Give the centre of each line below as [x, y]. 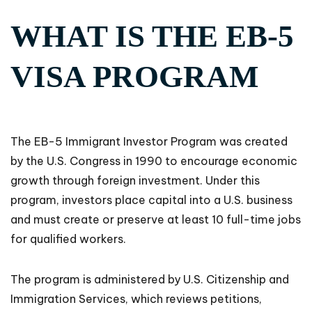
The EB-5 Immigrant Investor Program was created [149, 142]
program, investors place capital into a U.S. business [151, 200]
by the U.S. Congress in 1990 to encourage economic [154, 161]
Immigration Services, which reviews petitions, [136, 299]
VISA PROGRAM [134, 77]
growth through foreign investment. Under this [135, 181]
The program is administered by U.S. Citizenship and [150, 280]
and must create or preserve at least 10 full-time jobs [156, 220]
